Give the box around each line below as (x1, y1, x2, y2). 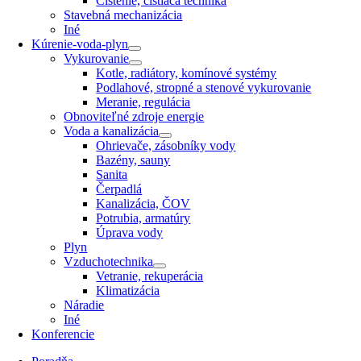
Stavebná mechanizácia (64, 7, 183, 22)
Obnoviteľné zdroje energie (64, 109, 205, 123)
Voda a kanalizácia (64, 123, 160, 138)
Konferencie (31, 326, 95, 341)
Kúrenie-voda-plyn (31, 36, 129, 51)
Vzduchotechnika (64, 254, 154, 268)
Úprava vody (96, 225, 164, 239)
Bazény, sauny (96, 152, 171, 167)
